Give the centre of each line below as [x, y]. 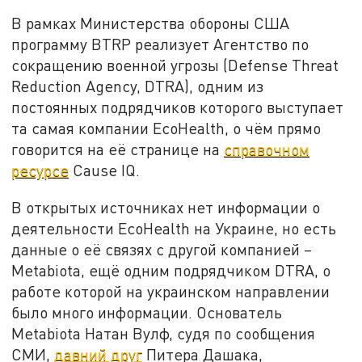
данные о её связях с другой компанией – [162, 249]
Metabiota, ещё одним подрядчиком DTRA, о [171, 270]
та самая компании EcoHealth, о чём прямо [166, 128]
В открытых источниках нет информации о [166, 207]
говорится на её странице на [118, 149]
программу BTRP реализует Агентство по [160, 44]
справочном [267, 149]
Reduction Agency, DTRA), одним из [138, 86]
